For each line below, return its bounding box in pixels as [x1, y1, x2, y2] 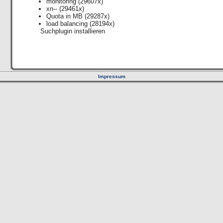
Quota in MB [46, 12, 83, 20]
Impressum [98, 74, 125, 79]
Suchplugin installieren [40, 27, 105, 35]
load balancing [46, 20, 88, 27]
